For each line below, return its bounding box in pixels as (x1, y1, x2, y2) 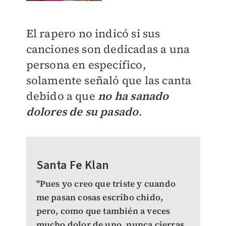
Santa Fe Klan (36, 156, 109, 175)
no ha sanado (98, 88, 169, 104)
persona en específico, (26, 57, 146, 73)
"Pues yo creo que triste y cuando (36, 178, 176, 190)
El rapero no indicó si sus (26, 26, 160, 41)
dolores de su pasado (26, 104, 139, 120)
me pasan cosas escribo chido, (36, 191, 163, 204)
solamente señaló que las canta (26, 73, 192, 88)
